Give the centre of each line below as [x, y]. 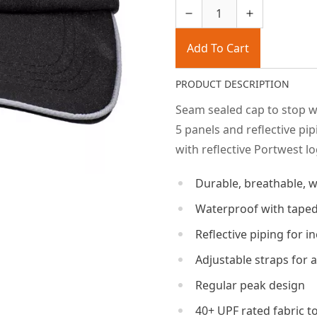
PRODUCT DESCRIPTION [232, 84]
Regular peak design [250, 285]
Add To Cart [218, 48]
